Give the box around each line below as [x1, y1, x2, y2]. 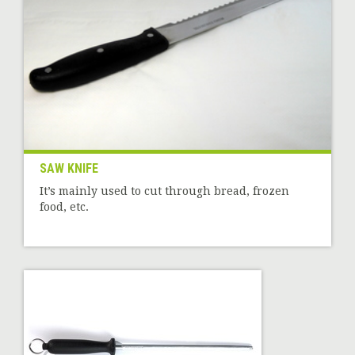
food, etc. [40, 200, 89, 213]
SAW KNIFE [40, 160, 98, 176]
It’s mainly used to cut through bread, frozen [40, 184, 289, 197]
